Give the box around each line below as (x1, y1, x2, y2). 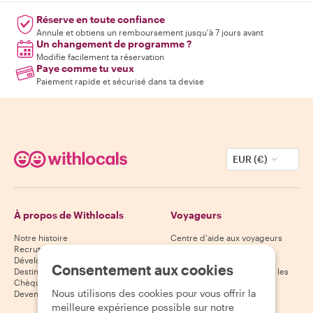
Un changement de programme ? (36, 38, 191, 50)
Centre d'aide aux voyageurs (170, 233, 282, 243)
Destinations (14, 266, 61, 277)
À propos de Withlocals (14, 209, 124, 221)
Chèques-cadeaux (14, 277, 85, 288)
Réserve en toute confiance (36, 13, 165, 26)
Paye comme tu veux (36, 62, 134, 75)
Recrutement (14, 244, 66, 254)
